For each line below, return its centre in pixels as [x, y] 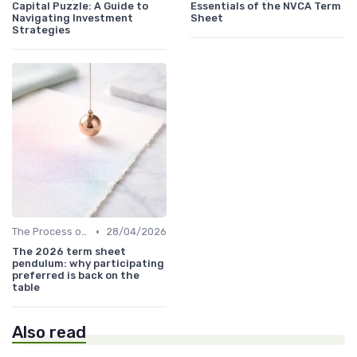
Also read [49, 333]
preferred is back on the [76, 276]
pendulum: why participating [88, 264]
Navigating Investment [73, 18]
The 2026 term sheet [69, 252]
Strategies [41, 30]
